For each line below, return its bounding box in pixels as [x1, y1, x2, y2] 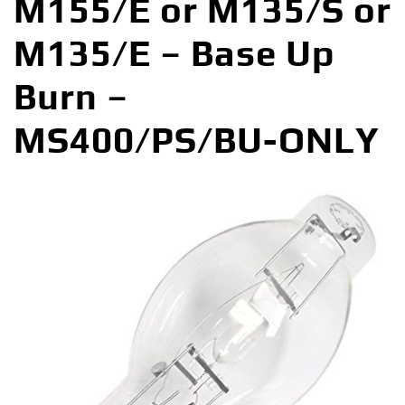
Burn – [14, 75, 128, 118]
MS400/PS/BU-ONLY [14, 118, 380, 161]
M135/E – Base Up [14, 32, 334, 74]
